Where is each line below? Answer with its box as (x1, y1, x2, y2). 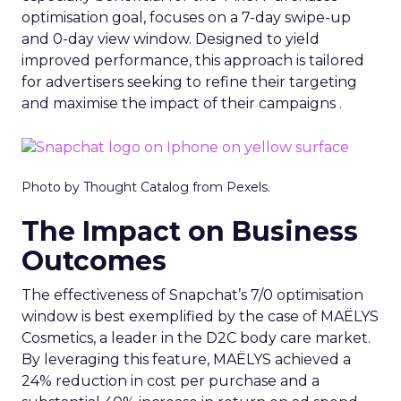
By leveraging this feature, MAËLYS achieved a (21, 350, 351, 368)
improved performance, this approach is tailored (21, 52, 364, 69)
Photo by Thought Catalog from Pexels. (21, 178, 270, 195)
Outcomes (21, 243, 166, 277)
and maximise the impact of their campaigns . (21, 95, 342, 112)
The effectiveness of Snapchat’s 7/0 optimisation (21, 286, 363, 303)
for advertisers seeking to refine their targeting (21, 73, 357, 90)
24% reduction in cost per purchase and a (21, 371, 320, 389)
